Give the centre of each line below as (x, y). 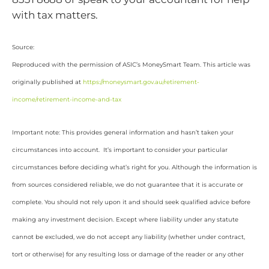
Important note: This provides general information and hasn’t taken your (123, 132)
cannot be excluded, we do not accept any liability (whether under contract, (128, 237)
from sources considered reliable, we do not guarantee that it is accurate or (128, 184)
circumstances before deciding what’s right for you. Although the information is (134, 167)
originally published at (47, 82)
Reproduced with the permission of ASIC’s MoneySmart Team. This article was (131, 65)
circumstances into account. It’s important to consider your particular (120, 150)
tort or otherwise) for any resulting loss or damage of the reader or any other (128, 254)
